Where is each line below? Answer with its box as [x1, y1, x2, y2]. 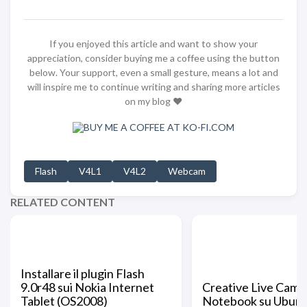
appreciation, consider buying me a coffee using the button [27, 52, 280, 64]
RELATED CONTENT [10, 195, 115, 208]
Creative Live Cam [202, 280, 299, 295]
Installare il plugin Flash [21, 266, 145, 281]
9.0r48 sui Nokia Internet [21, 280, 154, 295]
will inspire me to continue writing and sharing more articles [27, 81, 280, 93]
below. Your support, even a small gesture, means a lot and [29, 66, 278, 78]
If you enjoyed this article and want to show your [49, 38, 258, 49]
